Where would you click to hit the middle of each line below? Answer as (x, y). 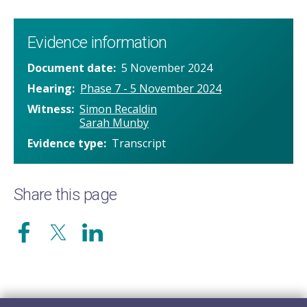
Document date (70, 68)
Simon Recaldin (118, 109)
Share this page (65, 195)
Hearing (50, 89)
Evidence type (65, 144)
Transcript (139, 144)
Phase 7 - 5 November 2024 (151, 89)
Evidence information (97, 43)
